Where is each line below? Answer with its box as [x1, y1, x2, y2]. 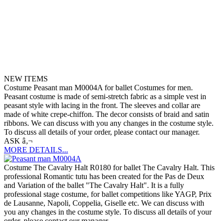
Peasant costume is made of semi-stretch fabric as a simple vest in [4, 92, 206, 101]
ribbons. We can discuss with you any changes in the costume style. [4, 119, 214, 127]
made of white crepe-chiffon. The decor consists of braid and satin [4, 110, 209, 118]
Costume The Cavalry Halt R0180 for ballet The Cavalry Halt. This [4, 163, 215, 172]
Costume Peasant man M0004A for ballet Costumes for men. [4, 83, 193, 92]
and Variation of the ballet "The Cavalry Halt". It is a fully [4, 181, 184, 189]
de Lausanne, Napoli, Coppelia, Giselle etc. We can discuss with [4, 199, 204, 207]
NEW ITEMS [4, 74, 48, 83]
